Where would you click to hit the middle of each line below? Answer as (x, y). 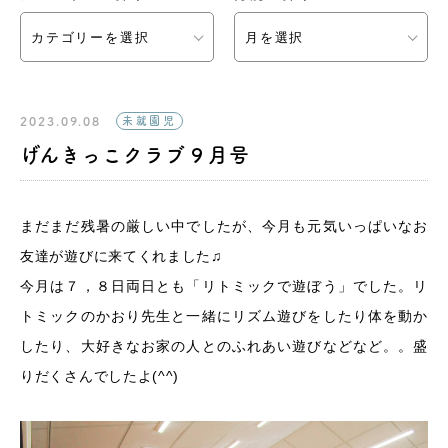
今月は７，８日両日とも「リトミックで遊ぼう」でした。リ (224, 286)
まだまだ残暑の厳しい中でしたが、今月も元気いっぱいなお (224, 226)
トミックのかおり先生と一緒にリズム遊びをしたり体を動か (224, 316)
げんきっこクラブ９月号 (135, 155)
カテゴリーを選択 (90, 37)
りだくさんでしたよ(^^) (100, 376)
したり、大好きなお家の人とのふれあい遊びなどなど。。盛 (224, 346)
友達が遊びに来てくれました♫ (129, 256)
